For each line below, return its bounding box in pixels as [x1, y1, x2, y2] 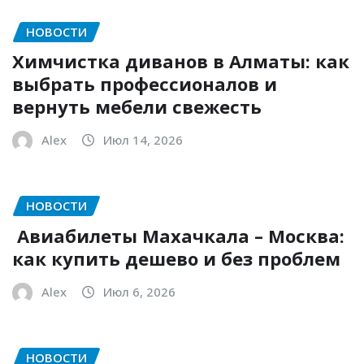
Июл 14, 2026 [103, 132, 183, 149]
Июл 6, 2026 [103, 283, 175, 300]
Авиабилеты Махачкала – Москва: [12, 223, 344, 248]
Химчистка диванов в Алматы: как [12, 49, 349, 74]
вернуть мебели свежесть [12, 94, 262, 119]
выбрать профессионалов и [12, 71, 277, 97]
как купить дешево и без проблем [12, 245, 340, 271]
